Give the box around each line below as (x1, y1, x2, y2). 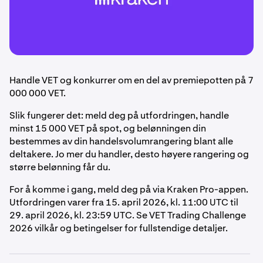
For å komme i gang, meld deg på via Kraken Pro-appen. (9, 183, 248, 196)
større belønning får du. (9, 161, 110, 174)
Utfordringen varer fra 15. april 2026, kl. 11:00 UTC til (9, 196, 238, 209)
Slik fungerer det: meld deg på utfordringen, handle (9, 109, 229, 122)
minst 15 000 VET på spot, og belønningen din (9, 122, 206, 135)
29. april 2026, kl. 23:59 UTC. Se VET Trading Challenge (9, 209, 246, 222)
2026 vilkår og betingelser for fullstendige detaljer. (9, 222, 228, 235)
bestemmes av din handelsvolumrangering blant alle (9, 135, 233, 148)
